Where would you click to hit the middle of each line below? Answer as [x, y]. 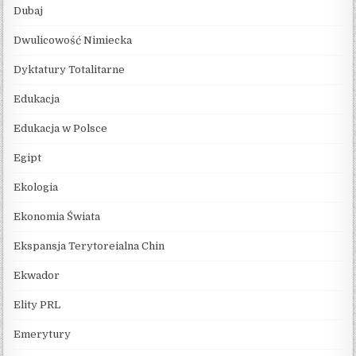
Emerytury [43, 334]
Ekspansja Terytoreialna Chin [89, 246]
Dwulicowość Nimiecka [73, 40]
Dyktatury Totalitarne [70, 69]
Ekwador [37, 275]
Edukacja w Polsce [61, 128]
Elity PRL [37, 304]
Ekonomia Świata [57, 216]
